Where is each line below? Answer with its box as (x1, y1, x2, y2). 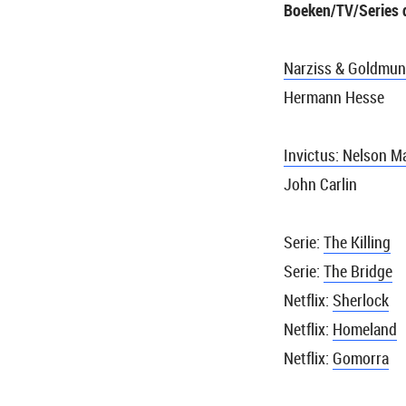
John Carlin (284, 172, 357, 195)
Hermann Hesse (284, 85, 384, 108)
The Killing (324, 230, 391, 253)
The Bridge (324, 259, 392, 282)
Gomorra (333, 346, 389, 369)
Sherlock (333, 288, 389, 311)
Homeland (333, 317, 397, 340)
